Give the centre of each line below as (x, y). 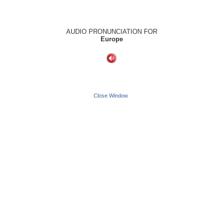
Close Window (111, 96)
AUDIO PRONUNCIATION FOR (111, 32)
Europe (111, 39)
